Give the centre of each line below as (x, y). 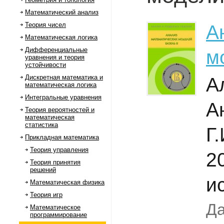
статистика (41, 125)
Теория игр (46, 195)
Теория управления (59, 150)
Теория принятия (55, 162)
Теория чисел (45, 25)
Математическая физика (67, 182)
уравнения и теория (55, 57)
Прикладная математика (62, 137)
